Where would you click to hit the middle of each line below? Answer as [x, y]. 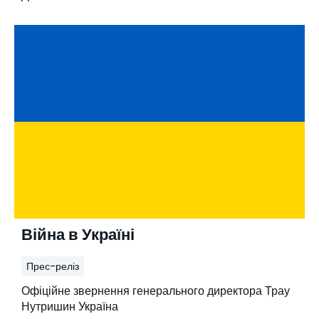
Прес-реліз [53, 266]
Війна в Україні [78, 234]
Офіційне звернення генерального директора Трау [156, 291]
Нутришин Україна [70, 306]
